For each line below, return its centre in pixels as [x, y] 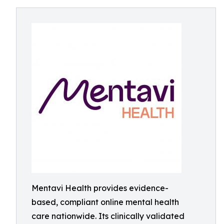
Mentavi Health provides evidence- [100, 188]
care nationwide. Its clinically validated [108, 216]
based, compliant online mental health [105, 202]
